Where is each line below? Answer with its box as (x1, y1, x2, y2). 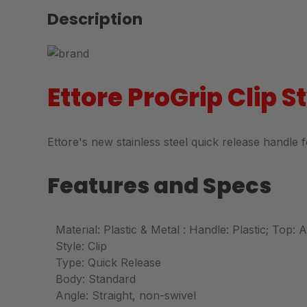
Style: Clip (56, 238, 107, 253)
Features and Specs (47, 169, 271, 201)
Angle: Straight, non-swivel (56, 288, 196, 302)
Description (47, 8, 143, 31)
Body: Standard (56, 271, 136, 286)
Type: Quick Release (56, 255, 161, 269)
